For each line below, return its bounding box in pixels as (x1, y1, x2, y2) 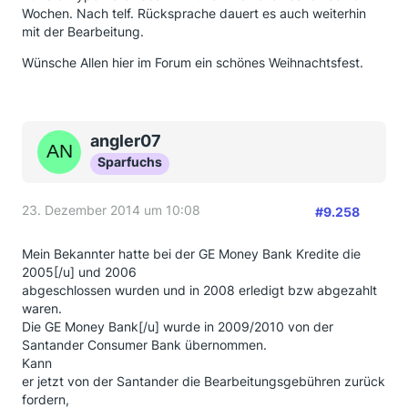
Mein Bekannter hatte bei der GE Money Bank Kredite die (22, 246, 361, 261)
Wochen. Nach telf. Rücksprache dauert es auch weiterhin (22, 5, 366, 21)
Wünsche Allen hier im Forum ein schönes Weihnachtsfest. (22, 55, 363, 70)
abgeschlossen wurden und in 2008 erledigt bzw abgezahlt (22, 282, 377, 298)
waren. (22, 301, 62, 316)
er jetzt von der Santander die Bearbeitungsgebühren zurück (22, 373, 385, 389)
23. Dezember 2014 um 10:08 (22, 202, 200, 218)
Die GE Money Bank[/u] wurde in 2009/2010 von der (22, 319, 333, 334)
